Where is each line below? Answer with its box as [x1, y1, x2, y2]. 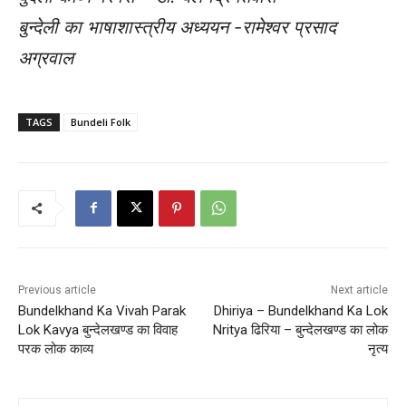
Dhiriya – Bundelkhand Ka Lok [213, 302, 388, 319]
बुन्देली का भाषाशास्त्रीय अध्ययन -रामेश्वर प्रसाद [18, 15, 336, 38]
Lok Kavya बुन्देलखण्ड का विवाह [18, 321, 178, 338]
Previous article [18, 283, 96, 296]
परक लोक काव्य [18, 340, 93, 357]
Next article [330, 283, 388, 296]
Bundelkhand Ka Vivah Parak [18, 302, 186, 319]
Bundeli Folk [71, 114, 130, 129]
